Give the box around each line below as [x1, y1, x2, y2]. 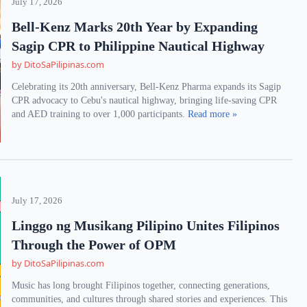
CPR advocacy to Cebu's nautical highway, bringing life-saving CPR [12, 95, 278, 106]
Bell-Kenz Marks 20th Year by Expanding [12, 19, 258, 34]
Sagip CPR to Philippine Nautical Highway [12, 38, 265, 53]
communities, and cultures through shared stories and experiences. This [12, 294, 288, 304]
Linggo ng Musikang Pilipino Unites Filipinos [12, 218, 280, 233]
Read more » [188, 109, 238, 119]
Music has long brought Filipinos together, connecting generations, [12, 280, 271, 291]
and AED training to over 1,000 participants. [12, 109, 188, 119]
